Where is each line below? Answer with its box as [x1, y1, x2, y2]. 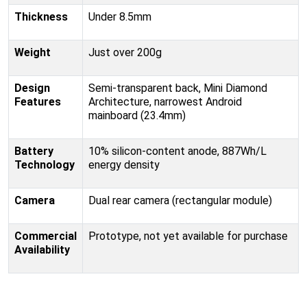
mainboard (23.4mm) [88, 109, 186, 123]
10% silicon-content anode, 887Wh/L [88, 145, 267, 158]
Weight [14, 46, 51, 60]
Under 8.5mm [88, 10, 151, 24]
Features [14, 95, 61, 109]
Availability [14, 243, 70, 257]
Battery [14, 145, 53, 158]
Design [14, 82, 50, 95]
